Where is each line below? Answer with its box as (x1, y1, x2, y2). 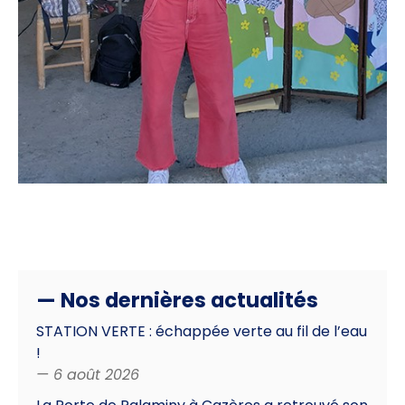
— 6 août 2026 (36, 363, 139, 385)
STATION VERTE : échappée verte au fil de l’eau (36, 320, 367, 342)
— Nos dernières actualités (36, 285, 318, 315)
